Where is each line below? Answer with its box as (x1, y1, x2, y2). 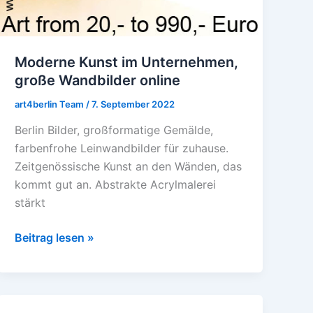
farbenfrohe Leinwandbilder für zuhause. (15, 141, 229, 156)
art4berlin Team (15, 98, 87, 110)
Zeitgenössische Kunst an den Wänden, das (15, 159, 242, 174)
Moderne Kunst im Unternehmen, (15, 53, 239, 71)
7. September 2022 (92, 98, 175, 110)
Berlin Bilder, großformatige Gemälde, (15, 123, 214, 138)
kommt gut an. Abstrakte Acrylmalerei (15, 177, 217, 192)
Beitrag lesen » (15, 231, 95, 245)
